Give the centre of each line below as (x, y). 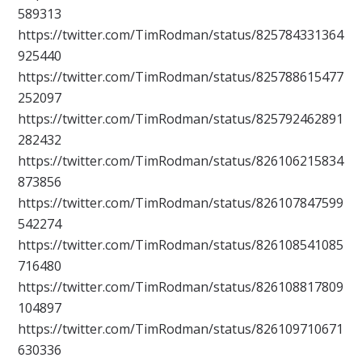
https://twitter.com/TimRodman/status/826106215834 (181, 161)
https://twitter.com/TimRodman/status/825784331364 (181, 35)
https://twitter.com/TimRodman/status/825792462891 (181, 119)
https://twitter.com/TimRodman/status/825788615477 (181, 77)
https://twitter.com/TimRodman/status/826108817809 (181, 287)
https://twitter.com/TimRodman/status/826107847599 (181, 203)
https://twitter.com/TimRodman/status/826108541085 (181, 245)
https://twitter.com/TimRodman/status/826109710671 (181, 329)
